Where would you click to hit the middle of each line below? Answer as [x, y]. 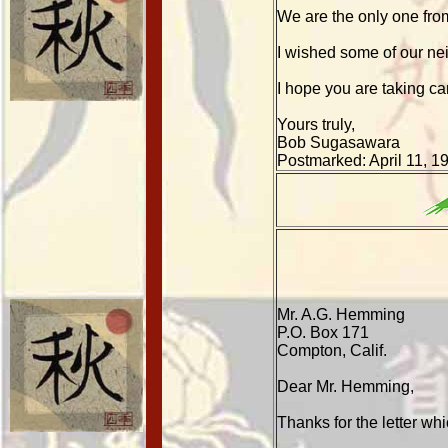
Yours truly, [316, 124]
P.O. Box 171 [323, 332]
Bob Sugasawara [338, 142]
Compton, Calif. [332, 350]
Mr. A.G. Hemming [341, 314]
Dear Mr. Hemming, [345, 386]
